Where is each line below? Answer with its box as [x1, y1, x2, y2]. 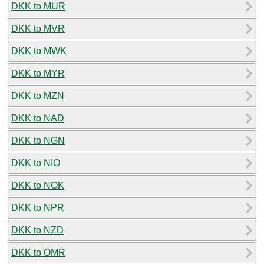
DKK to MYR [11, 68, 65, 78]
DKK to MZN [11, 90, 64, 101]
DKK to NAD [11, 113, 64, 123]
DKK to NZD [11, 225, 64, 235]
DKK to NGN [11, 135, 65, 146]
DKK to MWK [11, 45, 67, 56]
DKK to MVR [11, 23, 65, 34]
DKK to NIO [11, 157, 60, 168]
